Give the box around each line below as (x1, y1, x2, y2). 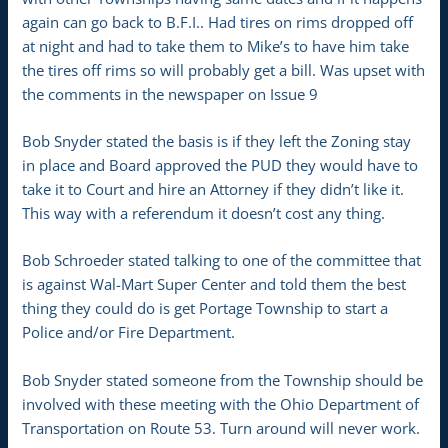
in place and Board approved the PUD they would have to (22, 155, 419, 175)
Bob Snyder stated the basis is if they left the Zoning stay (22, 131, 412, 151)
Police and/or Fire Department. (22, 322, 236, 343)
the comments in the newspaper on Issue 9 (22, 83, 319, 104)
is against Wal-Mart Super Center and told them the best (22, 274, 407, 295)
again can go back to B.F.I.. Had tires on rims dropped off (22, 11, 414, 32)
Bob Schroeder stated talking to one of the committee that (22, 250, 422, 271)
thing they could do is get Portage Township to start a (22, 298, 389, 319)
